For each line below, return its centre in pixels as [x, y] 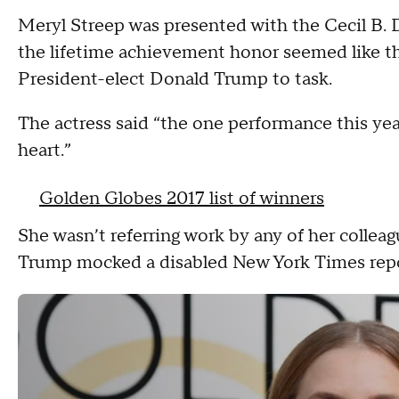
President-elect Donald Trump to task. [177, 79]
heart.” [45, 151]
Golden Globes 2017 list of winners [182, 199]
